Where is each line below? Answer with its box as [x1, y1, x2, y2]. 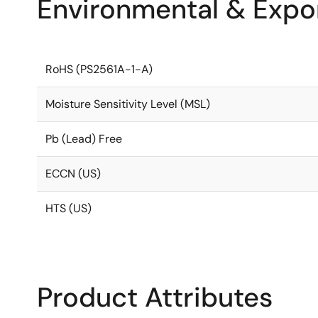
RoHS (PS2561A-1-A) [45, 62, 153, 77]
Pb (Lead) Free [45, 131, 122, 146]
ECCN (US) [45, 166, 101, 181]
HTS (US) [45, 201, 92, 216]
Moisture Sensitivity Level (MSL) [45, 97, 210, 111]
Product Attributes [37, 280, 273, 315]
